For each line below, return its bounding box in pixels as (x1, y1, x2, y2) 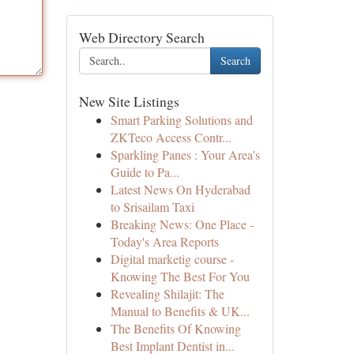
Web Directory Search (78, 28, 205, 47)
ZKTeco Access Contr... (110, 129, 232, 145)
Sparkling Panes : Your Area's (110, 146, 260, 163)
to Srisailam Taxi (110, 198, 194, 215)
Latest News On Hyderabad (110, 181, 250, 198)
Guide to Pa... (110, 164, 179, 180)
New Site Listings (78, 92, 179, 111)
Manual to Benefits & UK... (110, 303, 250, 319)
